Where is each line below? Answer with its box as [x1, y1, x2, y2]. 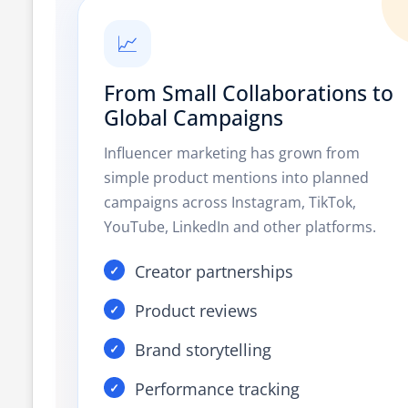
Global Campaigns [104, 103, 283, 132]
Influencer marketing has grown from [104, 143, 360, 163]
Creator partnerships [135, 260, 293, 282]
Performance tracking [135, 378, 300, 400]
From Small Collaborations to [104, 78, 393, 107]
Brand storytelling [135, 339, 271, 361]
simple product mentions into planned [104, 168, 369, 188]
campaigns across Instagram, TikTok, [104, 192, 356, 212]
